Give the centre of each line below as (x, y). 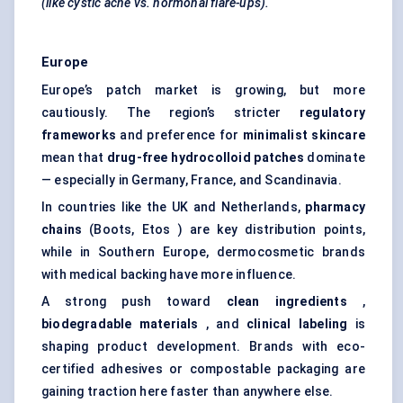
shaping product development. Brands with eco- (203, 347)
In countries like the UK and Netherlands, (174, 207)
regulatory (332, 113)
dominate (334, 158)
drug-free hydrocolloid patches (205, 158)
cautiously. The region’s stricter (170, 113)
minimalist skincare (304, 135)
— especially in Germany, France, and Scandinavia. (192, 180)
